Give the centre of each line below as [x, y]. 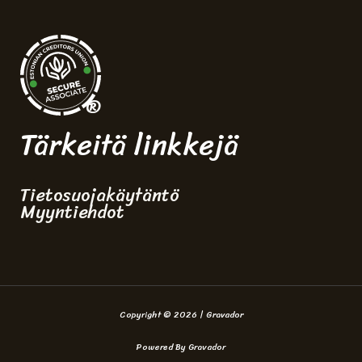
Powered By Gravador [181, 347]
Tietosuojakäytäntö [99, 196]
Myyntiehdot [72, 213]
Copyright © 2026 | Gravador [181, 315]
